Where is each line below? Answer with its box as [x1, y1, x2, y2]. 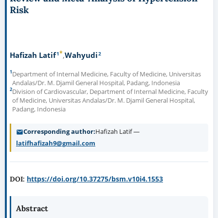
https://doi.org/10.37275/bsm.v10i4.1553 [26, 174, 163, 184]
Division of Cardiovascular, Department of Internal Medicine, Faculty [12, 88, 208, 96]
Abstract [16, 203, 48, 214]
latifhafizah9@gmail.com [16, 139, 95, 147]
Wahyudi [64, 50, 98, 60]
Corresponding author [23, 127, 93, 136]
